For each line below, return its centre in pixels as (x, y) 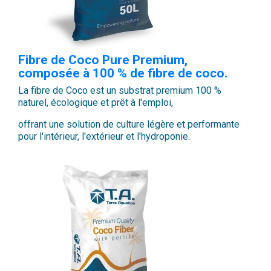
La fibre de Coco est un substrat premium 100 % (120, 91)
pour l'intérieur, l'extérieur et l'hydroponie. (104, 137)
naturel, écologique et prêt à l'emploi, (96, 103)
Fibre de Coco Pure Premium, (103, 60)
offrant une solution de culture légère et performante (129, 125)
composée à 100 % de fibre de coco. (123, 73)
